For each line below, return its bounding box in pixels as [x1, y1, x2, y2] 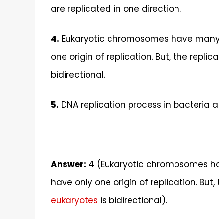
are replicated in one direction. [51, 3, 181, 15]
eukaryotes [51, 194, 98, 206]
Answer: [51, 158, 86, 170]
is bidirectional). [98, 194, 167, 206]
